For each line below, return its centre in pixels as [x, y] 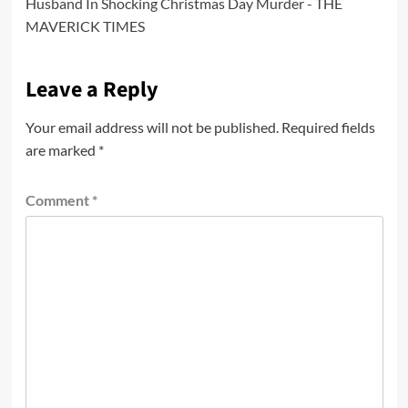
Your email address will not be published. [152, 127]
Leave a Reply [92, 89]
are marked [61, 149]
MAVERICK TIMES [85, 25]
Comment [58, 199]
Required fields [328, 127]
